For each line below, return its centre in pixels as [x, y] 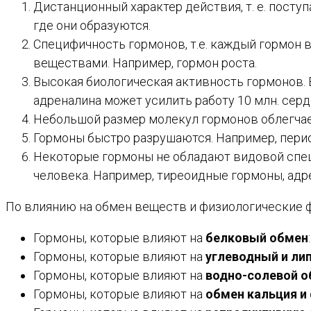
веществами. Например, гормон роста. [145, 62]
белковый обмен [257, 237]
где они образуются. [92, 25]
